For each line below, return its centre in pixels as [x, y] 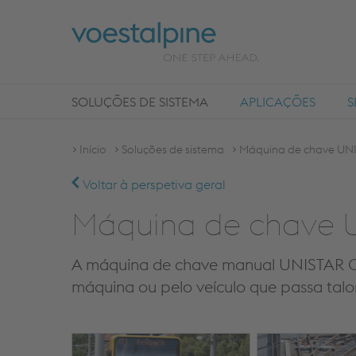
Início [93, 149]
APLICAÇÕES [278, 102]
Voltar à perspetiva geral [153, 184]
